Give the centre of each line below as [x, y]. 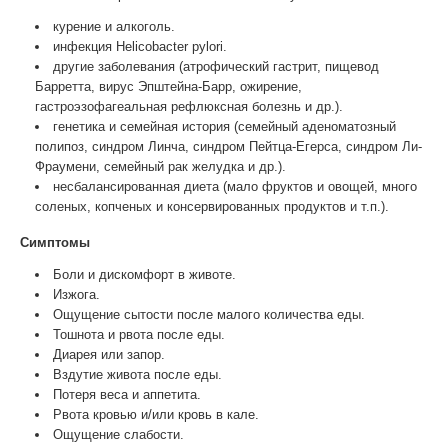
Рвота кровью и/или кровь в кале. [156, 414]
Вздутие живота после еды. [137, 374]
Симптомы [55, 242]
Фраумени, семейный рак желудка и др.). [160, 166]
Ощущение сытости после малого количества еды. [209, 314]
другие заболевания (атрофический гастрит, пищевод [216, 66]
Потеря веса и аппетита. [127, 394]
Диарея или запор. [109, 354]
